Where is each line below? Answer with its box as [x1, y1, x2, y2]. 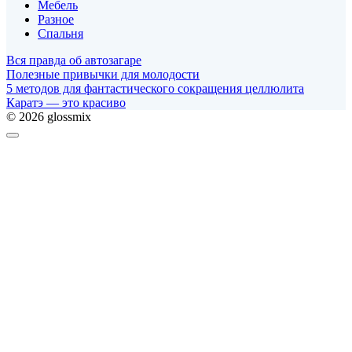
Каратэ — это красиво [6, 95, 126, 109]
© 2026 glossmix [6, 109, 91, 123]
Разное [38, 12, 74, 26]
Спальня [38, 26, 83, 40]
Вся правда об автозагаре [6, 53, 141, 67]
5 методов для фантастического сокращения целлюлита [6, 81, 304, 95]
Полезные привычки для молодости [6, 67, 200, 81]
